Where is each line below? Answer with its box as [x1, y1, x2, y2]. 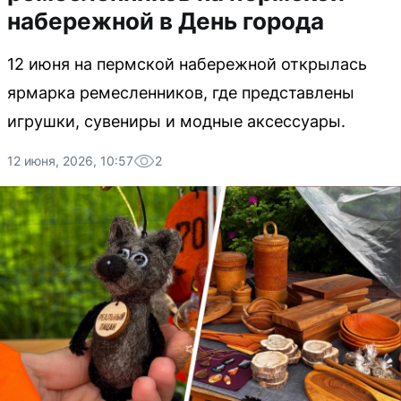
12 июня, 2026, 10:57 [7, 153, 133, 168]
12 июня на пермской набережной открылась [7, 55, 367, 73]
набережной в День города [7, 7, 324, 35]
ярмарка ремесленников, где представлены [7, 83, 354, 102]
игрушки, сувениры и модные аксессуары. [7, 112, 346, 131]
